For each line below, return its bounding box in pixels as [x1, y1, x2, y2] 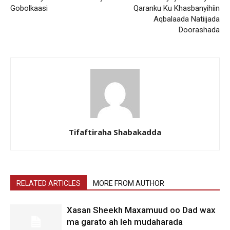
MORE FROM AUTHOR [93, 179, 164, 187]
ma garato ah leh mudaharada [67, 216, 183, 227]
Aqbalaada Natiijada [154, 14, 220, 24]
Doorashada [179, 25, 220, 34]
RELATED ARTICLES [16, 179, 81, 187]
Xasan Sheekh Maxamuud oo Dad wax [67, 204, 216, 215]
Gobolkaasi [10, 3, 48, 13]
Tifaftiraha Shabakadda [69, 126, 161, 137]
